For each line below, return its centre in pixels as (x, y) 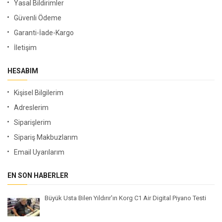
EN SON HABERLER (38, 176)
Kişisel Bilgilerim (39, 93)
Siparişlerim (32, 123)
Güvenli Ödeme (38, 18)
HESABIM (23, 71)
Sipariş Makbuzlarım (46, 138)
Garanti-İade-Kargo (44, 33)
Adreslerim (31, 108)
